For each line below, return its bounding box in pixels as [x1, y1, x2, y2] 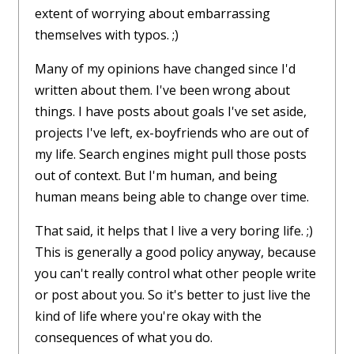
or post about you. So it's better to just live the [35, 286, 311, 304]
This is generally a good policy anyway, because [35, 243, 316, 262]
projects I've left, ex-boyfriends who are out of [35, 124, 309, 142]
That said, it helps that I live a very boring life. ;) [35, 222, 313, 240]
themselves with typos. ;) [35, 26, 179, 44]
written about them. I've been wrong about [35, 81, 290, 100]
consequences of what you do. [35, 329, 213, 347]
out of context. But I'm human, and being [35, 167, 277, 185]
